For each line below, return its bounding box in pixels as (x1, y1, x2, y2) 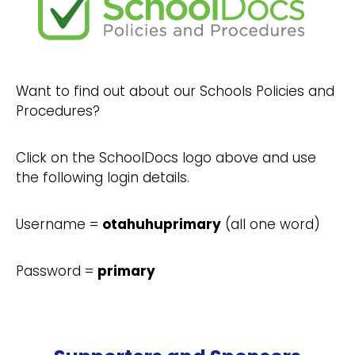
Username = (16, 215, 102, 234)
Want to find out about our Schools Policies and (16, 82, 334, 101)
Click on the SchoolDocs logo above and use (16, 148, 316, 167)
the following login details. (16, 168, 189, 187)
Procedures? (16, 101, 100, 120)
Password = (16, 261, 97, 281)
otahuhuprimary (102, 215, 221, 234)
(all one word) (221, 215, 320, 234)
